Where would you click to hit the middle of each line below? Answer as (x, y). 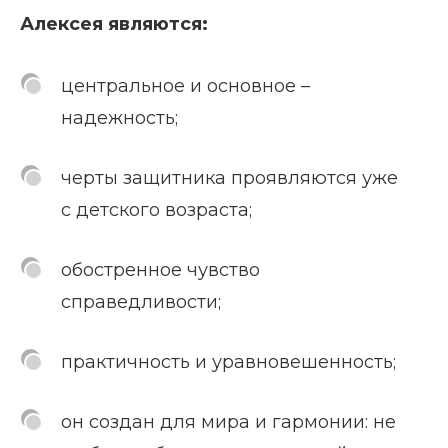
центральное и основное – (185, 86)
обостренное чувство (160, 270)
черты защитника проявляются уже (229, 178)
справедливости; (141, 302)
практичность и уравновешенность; (228, 362)
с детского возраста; (156, 210)
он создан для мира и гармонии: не (228, 422)
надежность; (119, 118)
